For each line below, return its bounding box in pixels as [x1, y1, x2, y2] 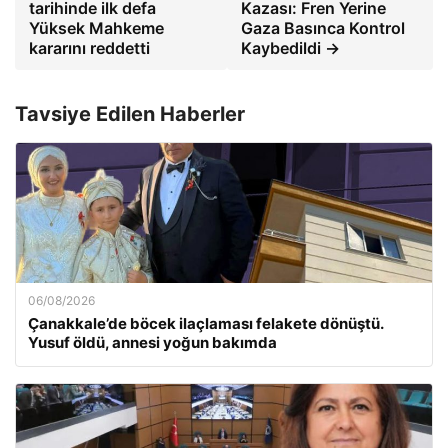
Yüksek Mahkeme [29, 18, 164, 38]
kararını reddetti [29, 38, 150, 58]
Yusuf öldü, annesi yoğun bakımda [28, 333, 277, 352]
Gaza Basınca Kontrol [241, 18, 406, 38]
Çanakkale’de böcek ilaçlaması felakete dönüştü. [28, 314, 383, 333]
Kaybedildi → [241, 38, 341, 58]
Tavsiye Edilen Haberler [15, 102, 245, 126]
